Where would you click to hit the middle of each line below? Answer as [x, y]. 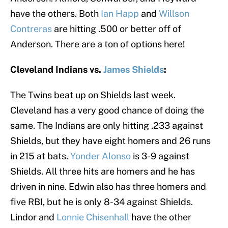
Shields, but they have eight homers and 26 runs [110, 141]
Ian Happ [120, 14]
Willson [174, 14]
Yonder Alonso [101, 156]
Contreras [31, 29]
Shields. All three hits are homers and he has [103, 172]
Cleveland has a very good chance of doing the [107, 110]
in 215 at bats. [40, 156]
